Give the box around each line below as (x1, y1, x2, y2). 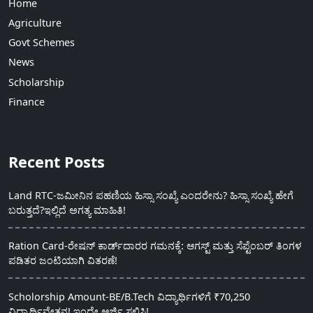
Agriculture (8, 16, 61, 29)
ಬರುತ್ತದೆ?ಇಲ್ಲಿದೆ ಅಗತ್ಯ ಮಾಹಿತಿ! (8, 203, 126, 217)
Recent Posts (8, 151, 105, 172)
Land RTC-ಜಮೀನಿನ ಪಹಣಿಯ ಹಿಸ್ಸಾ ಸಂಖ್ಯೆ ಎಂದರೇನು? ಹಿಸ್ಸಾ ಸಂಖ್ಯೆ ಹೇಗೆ (8, 188, 293, 202)
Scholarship (8, 75, 64, 89)
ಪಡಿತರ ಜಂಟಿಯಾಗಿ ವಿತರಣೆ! (8, 254, 117, 268)
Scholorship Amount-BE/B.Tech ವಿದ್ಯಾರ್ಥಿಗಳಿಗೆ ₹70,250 (8, 289, 250, 303)
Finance (8, 94, 45, 108)
